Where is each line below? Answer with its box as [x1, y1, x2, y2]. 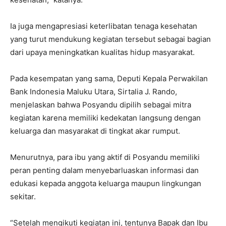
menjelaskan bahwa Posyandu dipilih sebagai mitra [10, 99, 191, 109]
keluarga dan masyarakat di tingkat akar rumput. [10, 126, 180, 136]
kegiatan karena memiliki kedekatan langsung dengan [10, 112, 201, 123]
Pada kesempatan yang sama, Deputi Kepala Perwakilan [10, 73, 208, 83]
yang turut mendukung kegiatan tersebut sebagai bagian [10, 34, 211, 44]
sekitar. [10, 191, 36, 201]
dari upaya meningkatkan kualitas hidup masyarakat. [10, 47, 195, 57]
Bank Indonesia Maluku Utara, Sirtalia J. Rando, [10, 86, 177, 96]
